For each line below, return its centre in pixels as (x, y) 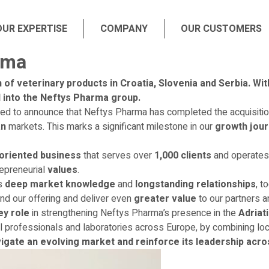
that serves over (118, 156)
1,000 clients (183, 156)
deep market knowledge (60, 184)
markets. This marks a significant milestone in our (110, 127)
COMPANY (124, 29)
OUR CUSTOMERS (222, 29)
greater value (165, 199)
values (62, 170)
